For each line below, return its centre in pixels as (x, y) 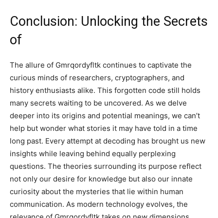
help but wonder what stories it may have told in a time (104, 128)
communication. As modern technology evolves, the (99, 204)
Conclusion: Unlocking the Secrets (109, 21)
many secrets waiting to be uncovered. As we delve (98, 103)
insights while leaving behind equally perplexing (93, 154)
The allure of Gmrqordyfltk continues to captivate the (101, 65)
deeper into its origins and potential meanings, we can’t (105, 116)
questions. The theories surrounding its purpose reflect (106, 166)
